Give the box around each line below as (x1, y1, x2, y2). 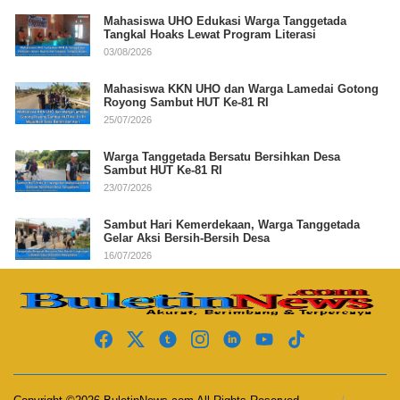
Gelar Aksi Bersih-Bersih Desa (104, 231, 270, 246)
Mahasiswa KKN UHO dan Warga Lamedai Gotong (104, 82, 379, 96)
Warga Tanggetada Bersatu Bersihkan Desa (104, 150, 340, 164)
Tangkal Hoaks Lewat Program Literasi (104, 28, 316, 42)
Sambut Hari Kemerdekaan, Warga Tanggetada (104, 218, 360, 232)
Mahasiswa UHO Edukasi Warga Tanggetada (104, 14, 346, 29)
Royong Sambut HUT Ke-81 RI (104, 96, 269, 110)
